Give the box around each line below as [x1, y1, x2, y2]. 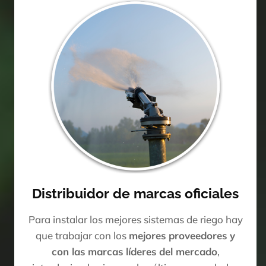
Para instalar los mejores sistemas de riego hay [28, 213, 243, 226]
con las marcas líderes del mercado [51, 245, 217, 258]
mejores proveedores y [129, 229, 236, 242]
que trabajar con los [36, 229, 129, 242]
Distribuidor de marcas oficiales [32, 185, 239, 201]
